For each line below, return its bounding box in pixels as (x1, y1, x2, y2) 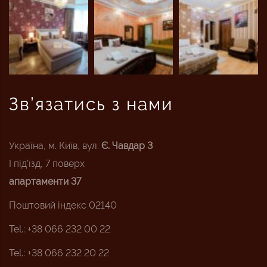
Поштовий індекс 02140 (9, 200, 117, 212)
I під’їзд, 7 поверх (9, 158, 85, 170)
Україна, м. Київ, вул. (9, 140, 101, 152)
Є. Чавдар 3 (101, 140, 153, 152)
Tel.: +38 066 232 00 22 (9, 223, 110, 235)
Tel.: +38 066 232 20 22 (9, 247, 109, 259)
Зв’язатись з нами (9, 94, 173, 115)
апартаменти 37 (9, 176, 81, 188)
